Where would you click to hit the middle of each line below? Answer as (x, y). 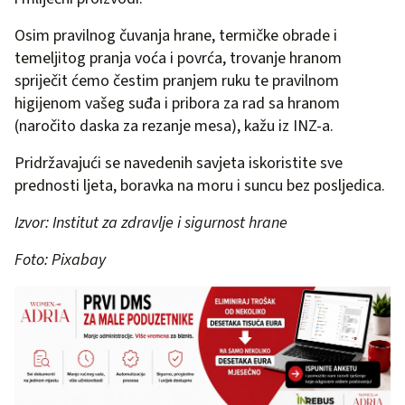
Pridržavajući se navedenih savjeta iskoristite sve (179, 163)
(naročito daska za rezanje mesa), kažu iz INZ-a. (174, 126)
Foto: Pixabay (60, 259)
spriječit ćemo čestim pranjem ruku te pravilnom (177, 80)
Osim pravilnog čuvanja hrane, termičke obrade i (176, 35)
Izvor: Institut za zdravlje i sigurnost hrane (151, 222)
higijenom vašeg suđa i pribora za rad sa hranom (177, 103)
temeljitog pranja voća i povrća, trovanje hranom (178, 58)
